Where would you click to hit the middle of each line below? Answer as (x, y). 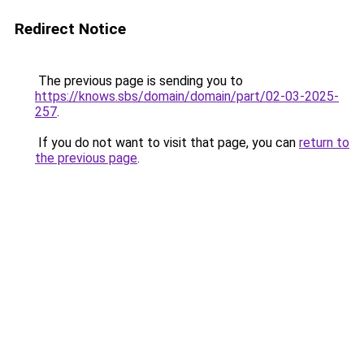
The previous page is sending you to (139, 81)
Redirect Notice (70, 29)
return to (324, 143)
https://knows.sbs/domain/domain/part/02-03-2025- (187, 96)
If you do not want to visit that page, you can (167, 143)
